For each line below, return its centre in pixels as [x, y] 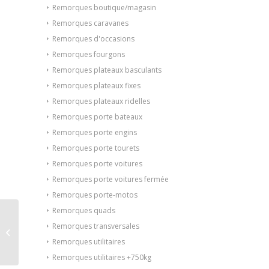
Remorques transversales [96, 226]
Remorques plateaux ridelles [101, 101]
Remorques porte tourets [96, 148]
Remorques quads [84, 210]
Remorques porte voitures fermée [110, 179]
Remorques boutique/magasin [104, 7]
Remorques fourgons [89, 54]
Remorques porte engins [95, 132]
